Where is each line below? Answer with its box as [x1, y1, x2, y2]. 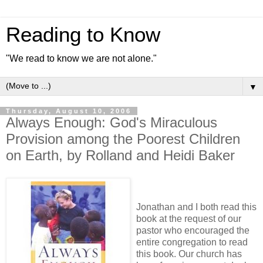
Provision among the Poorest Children [6, 131, 240, 147]
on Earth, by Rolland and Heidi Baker [6, 147, 235, 163]
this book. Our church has [136, 248, 242, 259]
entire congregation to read [136, 237, 248, 247]
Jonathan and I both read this [136, 201, 257, 212]
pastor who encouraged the [136, 225, 249, 235]
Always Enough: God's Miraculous [6, 114, 217, 130]
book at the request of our [136, 213, 241, 224]
